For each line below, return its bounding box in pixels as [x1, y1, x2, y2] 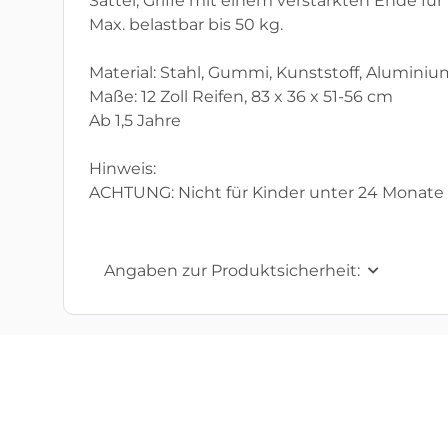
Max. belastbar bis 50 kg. [89, 15, 283, 35]
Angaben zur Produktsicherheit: [104, 261, 360, 281]
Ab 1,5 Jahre [89, 111, 181, 131]
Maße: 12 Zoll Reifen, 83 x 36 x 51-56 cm [89, 87, 393, 107]
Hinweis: [89, 159, 156, 179]
